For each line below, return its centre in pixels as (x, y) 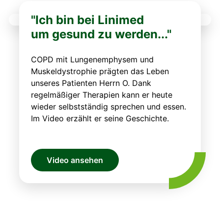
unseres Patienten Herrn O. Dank (91, 83)
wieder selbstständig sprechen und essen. (108, 106)
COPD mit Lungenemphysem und (92, 59)
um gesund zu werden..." (101, 34)
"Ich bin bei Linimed (87, 20)
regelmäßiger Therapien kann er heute (101, 95)
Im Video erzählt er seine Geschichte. (100, 118)
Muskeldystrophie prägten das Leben (100, 71)
